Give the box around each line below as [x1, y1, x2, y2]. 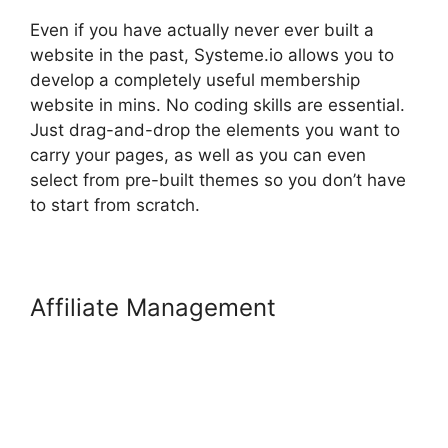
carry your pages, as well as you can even [30, 145, 366, 166]
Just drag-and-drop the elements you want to [30, 120, 400, 141]
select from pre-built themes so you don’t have [30, 170, 406, 191]
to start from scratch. [30, 195, 200, 216]
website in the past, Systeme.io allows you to [30, 45, 394, 66]
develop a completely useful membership [30, 70, 360, 91]
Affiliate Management [30, 293, 276, 323]
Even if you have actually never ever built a [30, 20, 374, 41]
